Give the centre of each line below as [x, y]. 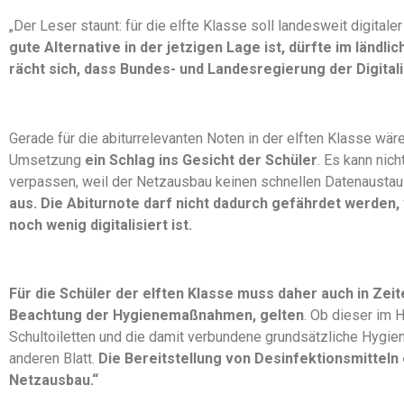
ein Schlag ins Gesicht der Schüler [201, 160]
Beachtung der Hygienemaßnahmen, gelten [156, 316]
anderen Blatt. [54, 359]
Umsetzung [47, 160]
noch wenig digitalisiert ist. [101, 225]
